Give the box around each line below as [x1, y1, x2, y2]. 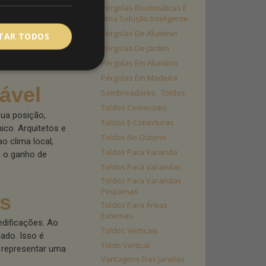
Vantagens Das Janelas [101, 254, 185, 264]
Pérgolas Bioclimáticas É [101, 2, 187, 13]
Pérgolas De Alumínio [101, 28, 178, 39]
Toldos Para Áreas [101, 199, 167, 210]
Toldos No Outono [101, 132, 166, 142]
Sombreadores [101, 87, 156, 98]
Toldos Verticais [101, 225, 158, 236]
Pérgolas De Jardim [101, 43, 169, 53]
